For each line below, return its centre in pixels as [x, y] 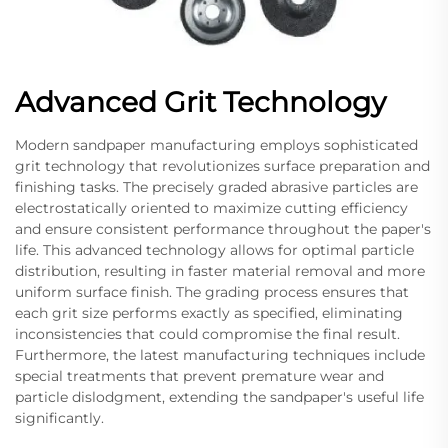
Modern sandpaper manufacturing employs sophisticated [216, 144]
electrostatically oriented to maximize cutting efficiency [211, 207]
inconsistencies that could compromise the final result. [207, 333]
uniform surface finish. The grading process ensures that [212, 291]
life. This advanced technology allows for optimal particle [214, 249]
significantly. [59, 417]
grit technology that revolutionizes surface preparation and [222, 165]
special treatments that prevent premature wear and [199, 375]
